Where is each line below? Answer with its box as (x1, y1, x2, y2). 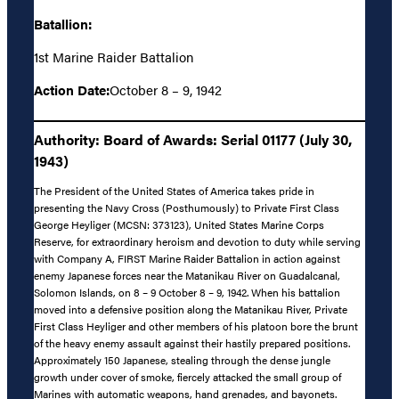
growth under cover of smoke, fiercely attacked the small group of (34, 369, 341, 386)
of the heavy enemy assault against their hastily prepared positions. (34, 335, 350, 352)
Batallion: (34, 13, 92, 33)
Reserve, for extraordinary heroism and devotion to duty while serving (34, 233, 361, 250)
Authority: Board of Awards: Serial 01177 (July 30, (34, 129, 352, 151)
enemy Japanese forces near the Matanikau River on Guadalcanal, (34, 267, 340, 284)
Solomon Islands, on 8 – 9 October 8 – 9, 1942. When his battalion (34, 284, 340, 301)
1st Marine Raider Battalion (34, 46, 193, 66)
